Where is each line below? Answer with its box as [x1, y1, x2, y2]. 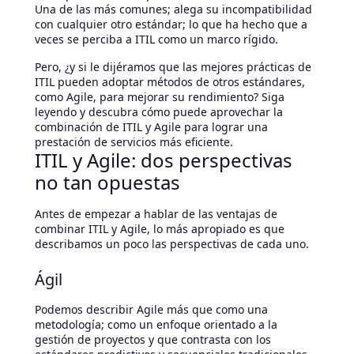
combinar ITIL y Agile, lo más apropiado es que [35, 221, 284, 237]
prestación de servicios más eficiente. [35, 134, 233, 150]
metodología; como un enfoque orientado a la [35, 317, 277, 333]
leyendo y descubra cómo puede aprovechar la [35, 104, 283, 120]
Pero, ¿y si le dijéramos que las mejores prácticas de [35, 59, 311, 75]
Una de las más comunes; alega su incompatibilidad [35, 2, 312, 17]
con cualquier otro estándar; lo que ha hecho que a [35, 17, 307, 32]
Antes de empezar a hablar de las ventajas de [35, 206, 277, 222]
